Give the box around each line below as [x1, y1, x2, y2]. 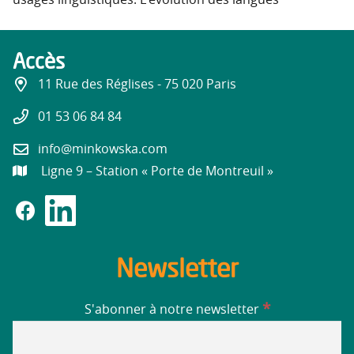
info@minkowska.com [38, 142, 168, 156]
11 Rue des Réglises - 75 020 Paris [38, 78, 236, 92]
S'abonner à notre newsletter [84, 303, 262, 316]
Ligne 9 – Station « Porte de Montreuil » [40, 164, 273, 178]
